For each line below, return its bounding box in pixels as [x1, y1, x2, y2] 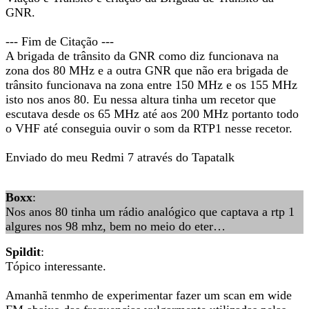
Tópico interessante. [6, 259, 106, 273]
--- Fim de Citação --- [6, 34, 114, 48]
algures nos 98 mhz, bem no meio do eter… [6, 219, 226, 233]
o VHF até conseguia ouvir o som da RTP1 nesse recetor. [6, 121, 292, 135]
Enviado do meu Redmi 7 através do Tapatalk [6, 150, 235, 164]
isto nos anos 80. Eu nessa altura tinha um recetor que [6, 92, 276, 106]
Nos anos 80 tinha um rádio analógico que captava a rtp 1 [6, 205, 295, 219]
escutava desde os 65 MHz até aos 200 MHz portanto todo [6, 107, 299, 121]
